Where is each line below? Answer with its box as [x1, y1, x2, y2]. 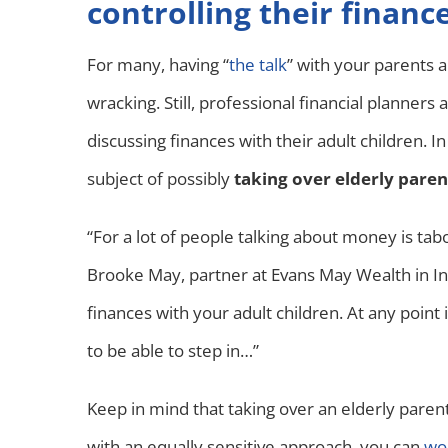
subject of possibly [87, 166, 234, 190]
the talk [229, 52, 287, 76]
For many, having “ [87, 52, 229, 76]
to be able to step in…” [87, 338, 259, 362]
